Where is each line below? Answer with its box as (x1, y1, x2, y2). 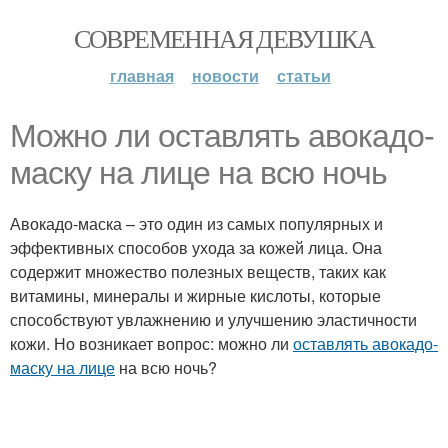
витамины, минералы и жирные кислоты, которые (10, 284, 381, 307)
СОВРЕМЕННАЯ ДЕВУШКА (73, 21, 375, 55)
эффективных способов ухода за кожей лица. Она (10, 236, 382, 259)
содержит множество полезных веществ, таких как (10, 260, 386, 283)
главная (109, 64, 174, 87)
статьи (276, 64, 331, 87)
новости (191, 64, 259, 87)
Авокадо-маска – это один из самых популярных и (10, 212, 383, 235)
